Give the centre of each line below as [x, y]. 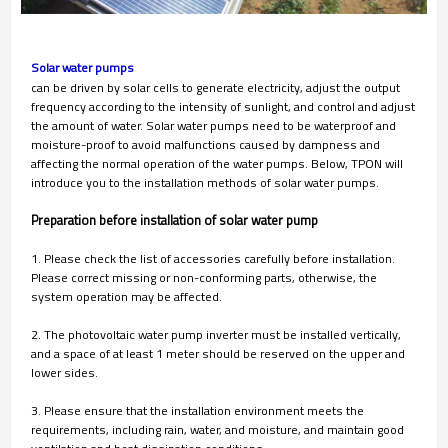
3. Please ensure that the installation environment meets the [197, 410]
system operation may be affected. [126, 296]
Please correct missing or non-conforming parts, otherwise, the [204, 277]
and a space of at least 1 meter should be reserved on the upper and [218, 353]
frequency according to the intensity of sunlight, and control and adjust [223, 106]
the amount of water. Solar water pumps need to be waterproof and [213, 125]
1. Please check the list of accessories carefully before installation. [213, 258]
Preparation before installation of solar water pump [174, 219]
